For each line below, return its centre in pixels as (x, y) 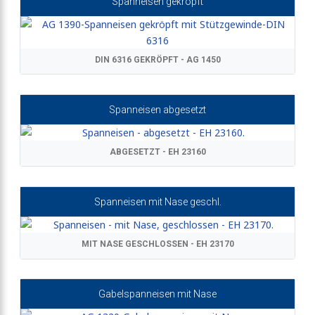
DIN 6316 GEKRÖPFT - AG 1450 (157, 59)
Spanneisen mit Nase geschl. (157, 202)
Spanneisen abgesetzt (157, 109)
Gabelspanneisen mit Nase (157, 294)
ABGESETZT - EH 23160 (157, 152)
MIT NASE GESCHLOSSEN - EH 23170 (157, 244)
